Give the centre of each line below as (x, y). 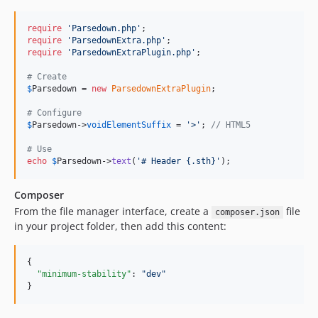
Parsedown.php (104, 28)
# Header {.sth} (179, 161)
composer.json (247, 212)
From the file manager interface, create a (113, 211)
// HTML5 (231, 125)
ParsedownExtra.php (116, 40)
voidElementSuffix (129, 125)
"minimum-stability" (84, 274)
